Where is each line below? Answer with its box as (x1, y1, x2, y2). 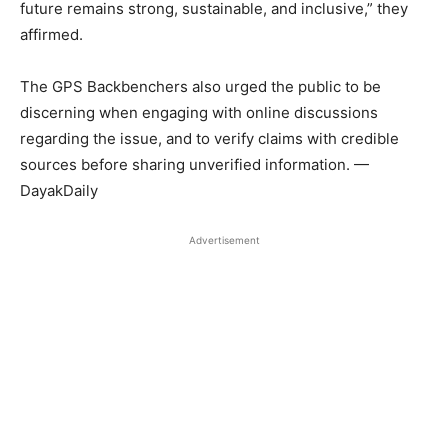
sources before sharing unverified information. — (20, 155, 369, 175)
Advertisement (188, 234, 260, 247)
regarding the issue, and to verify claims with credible (20, 129, 399, 149)
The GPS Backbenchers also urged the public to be (20, 77, 381, 97)
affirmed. (20, 25, 83, 45)
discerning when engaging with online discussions (20, 103, 378, 123)
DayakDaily (20, 181, 98, 201)
